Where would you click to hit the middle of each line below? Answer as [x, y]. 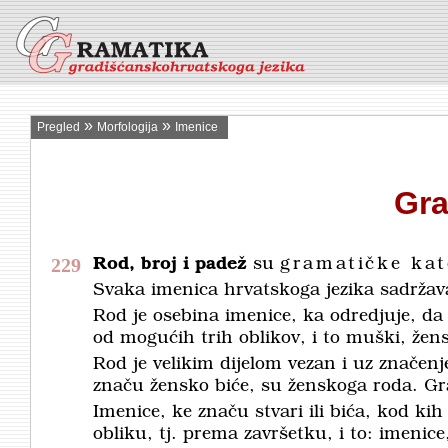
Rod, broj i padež [170, 264]
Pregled [58, 127]
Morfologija [127, 127]
